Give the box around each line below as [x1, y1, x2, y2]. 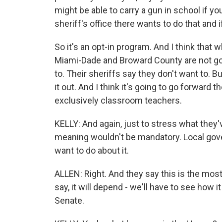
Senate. [55, 195, 84, 206]
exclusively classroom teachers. [55, 95, 182, 106]
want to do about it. [55, 145, 129, 156]
